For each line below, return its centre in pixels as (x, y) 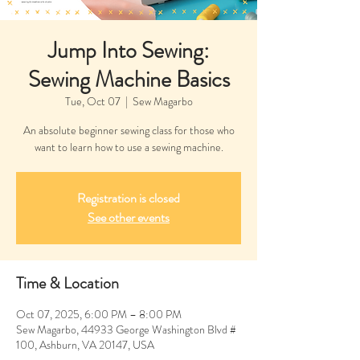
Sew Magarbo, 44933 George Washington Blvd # (126, 329)
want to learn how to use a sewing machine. (129, 147)
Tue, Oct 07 (92, 101)
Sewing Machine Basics (129, 79)
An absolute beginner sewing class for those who (129, 130)
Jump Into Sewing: (129, 50)
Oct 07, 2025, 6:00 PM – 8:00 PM (99, 314)
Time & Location (67, 283)
